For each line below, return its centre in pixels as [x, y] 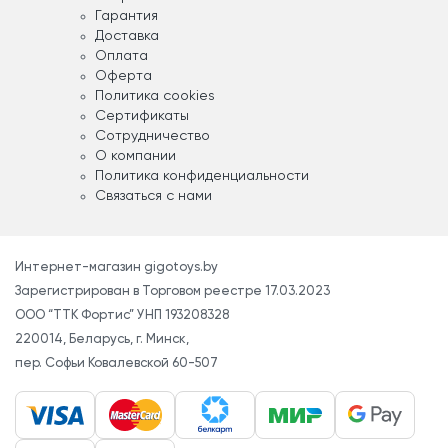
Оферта [123, 76]
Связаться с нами [153, 196]
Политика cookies [155, 96]
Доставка [127, 36]
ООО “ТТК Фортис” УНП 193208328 [122, 316]
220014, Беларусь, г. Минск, [102, 340]
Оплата [121, 56]
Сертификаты [142, 116]
